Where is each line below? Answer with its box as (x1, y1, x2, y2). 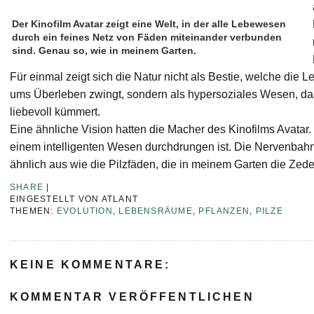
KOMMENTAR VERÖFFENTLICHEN (10, 291, 254, 303)
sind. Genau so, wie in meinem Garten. (12, 45, 196, 57)
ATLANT (101, 194, 139, 205)
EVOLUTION (56, 206, 113, 217)
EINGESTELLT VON (10, 194, 102, 205)
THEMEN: (10, 206, 57, 217)
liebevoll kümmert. (10, 106, 100, 118)
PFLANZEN (198, 206, 250, 217)
